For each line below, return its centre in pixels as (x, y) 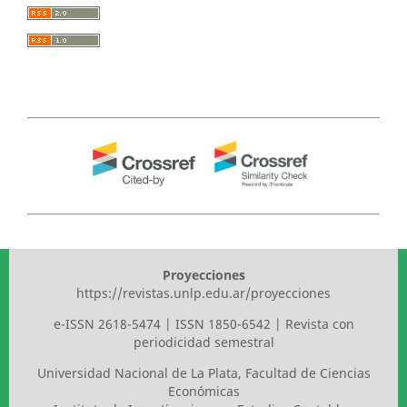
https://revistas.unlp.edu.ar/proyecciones (203, 293)
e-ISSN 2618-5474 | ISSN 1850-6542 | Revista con (203, 324)
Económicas (203, 392)
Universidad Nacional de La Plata (137, 373)
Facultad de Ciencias (308, 373)
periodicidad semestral (203, 342)
